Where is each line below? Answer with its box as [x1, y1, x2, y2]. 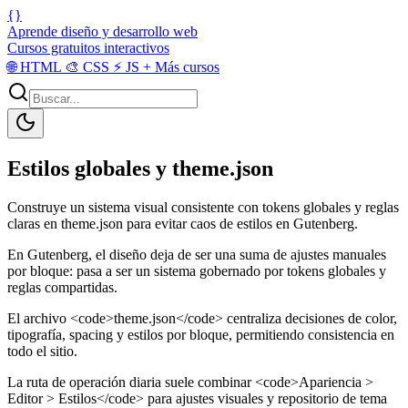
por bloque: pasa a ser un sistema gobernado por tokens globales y [7, 262, 386, 279]
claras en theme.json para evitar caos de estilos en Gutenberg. [7, 215, 358, 231]
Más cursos [151, 59, 219, 75]
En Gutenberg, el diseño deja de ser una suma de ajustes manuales [7, 246, 386, 262]
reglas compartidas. [7, 279, 117, 295]
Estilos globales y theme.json [7, 156, 273, 180]
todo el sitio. [7, 342, 77, 359]
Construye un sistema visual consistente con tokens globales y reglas [7, 199, 399, 215]
